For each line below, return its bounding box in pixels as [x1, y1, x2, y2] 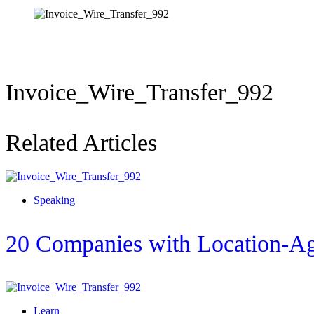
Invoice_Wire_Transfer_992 [6, 79, 273, 106]
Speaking [34, 194, 75, 207]
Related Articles [6, 130, 157, 156]
